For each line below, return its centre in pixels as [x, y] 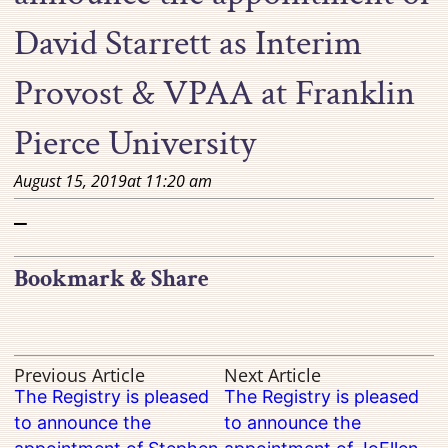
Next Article [272, 375]
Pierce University [135, 143]
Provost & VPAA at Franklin [215, 93]
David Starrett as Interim [188, 43]
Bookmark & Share [112, 279]
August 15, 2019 [71, 180]
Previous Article [80, 375]
